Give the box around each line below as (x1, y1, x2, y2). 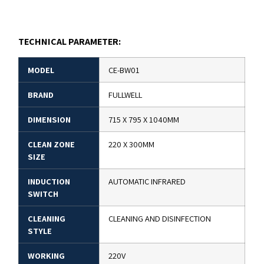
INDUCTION (28, 176, 71, 187)
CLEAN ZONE (28, 138, 75, 150)
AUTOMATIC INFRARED (108, 176, 186, 187)
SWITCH (28, 188, 59, 200)
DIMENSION (28, 114, 71, 126)
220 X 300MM (108, 138, 155, 150)
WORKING (28, 250, 65, 262)
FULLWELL (108, 89, 143, 101)
